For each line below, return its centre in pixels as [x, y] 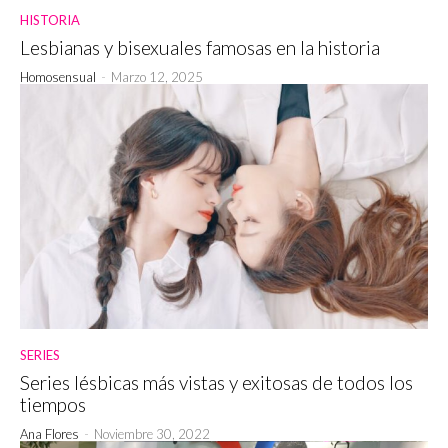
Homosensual [58, 76]
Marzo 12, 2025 [157, 76]
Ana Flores [49, 433]
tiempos [53, 404]
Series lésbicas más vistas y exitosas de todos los [216, 382]
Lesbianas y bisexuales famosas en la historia [200, 47]
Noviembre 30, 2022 [152, 433]
